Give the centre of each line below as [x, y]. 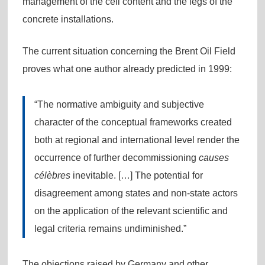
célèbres [52, 175]
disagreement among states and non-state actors [136, 193]
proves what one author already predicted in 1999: [127, 69]
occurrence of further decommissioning [116, 157]
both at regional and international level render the [137, 140]
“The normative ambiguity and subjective [119, 104]
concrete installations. [68, 19]
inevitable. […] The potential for [136, 175]
